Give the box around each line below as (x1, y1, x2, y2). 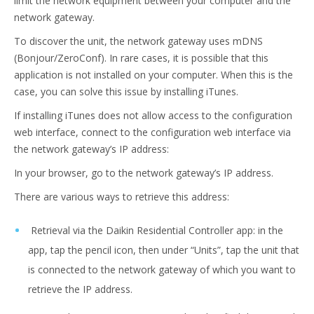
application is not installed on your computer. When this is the (14, 68, 293, 81)
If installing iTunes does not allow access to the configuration (14, 109, 292, 122)
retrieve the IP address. (28, 282, 132, 296)
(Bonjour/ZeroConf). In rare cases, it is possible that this (14, 51, 268, 64)
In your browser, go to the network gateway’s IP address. (14, 166, 273, 179)
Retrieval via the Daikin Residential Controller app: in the (28, 224, 283, 237)
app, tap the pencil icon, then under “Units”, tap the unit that (28, 243, 299, 257)
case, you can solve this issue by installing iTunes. (14, 85, 238, 98)
